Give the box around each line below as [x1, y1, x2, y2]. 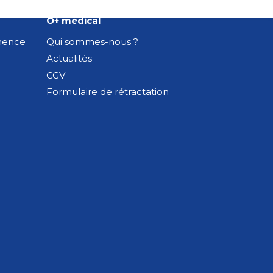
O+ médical [46, 14, 101, 26]
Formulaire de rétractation [46, 86, 169, 98]
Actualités [46, 52, 92, 65]
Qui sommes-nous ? [46, 35, 138, 48]
